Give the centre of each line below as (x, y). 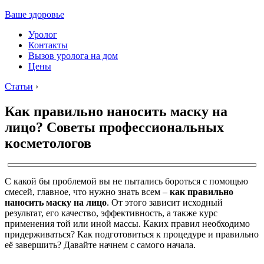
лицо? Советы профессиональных (114, 127)
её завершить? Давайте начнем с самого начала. (100, 245)
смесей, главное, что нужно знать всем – (87, 192)
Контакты (48, 45)
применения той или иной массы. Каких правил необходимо (127, 223)
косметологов (48, 143)
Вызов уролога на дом (73, 56)
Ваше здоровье (34, 14)
